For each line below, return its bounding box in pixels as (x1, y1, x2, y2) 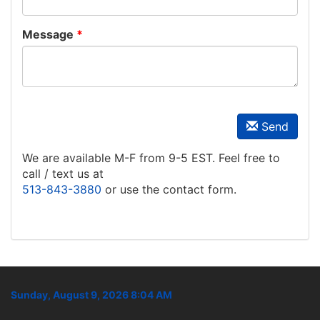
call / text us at (22, 166, 104, 181)
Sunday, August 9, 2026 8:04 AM (11, 289, 172, 301)
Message (22, 27, 74, 41)
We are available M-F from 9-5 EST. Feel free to (22, 151, 280, 165)
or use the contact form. (101, 182, 236, 196)
